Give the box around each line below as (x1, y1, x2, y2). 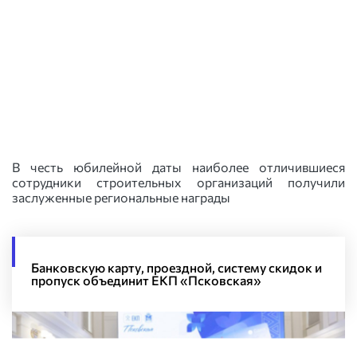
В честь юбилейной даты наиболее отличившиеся (12, 159, 345, 175)
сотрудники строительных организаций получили (12, 175, 345, 190)
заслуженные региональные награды (12, 190, 230, 205)
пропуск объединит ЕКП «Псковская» (31, 273, 261, 288)
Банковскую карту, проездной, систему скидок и (31, 260, 322, 275)
